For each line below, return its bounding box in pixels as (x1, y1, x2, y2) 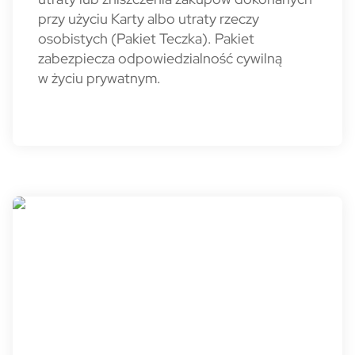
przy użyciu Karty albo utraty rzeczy (38, 10, 259, 28)
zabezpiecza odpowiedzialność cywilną (38, 49, 282, 67)
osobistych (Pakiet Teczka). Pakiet (38, 29, 254, 48)
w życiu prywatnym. (38, 69, 161, 87)
